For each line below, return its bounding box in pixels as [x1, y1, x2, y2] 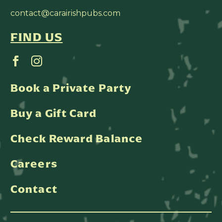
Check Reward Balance [10, 130, 143, 147]
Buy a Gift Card [10, 105, 97, 121]
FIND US [10, 28, 63, 47]
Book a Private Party [10, 79, 131, 96]
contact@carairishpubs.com [10, 8, 120, 18]
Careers [10, 156, 57, 172]
